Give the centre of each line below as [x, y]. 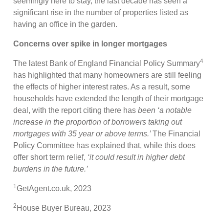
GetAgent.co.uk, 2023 [55, 188]
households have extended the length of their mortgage [109, 98]
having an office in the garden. [66, 24]
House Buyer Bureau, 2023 [65, 208]
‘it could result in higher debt [136, 157]
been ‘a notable [165, 110]
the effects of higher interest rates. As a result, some [102, 87]
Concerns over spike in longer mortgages [90, 44]
